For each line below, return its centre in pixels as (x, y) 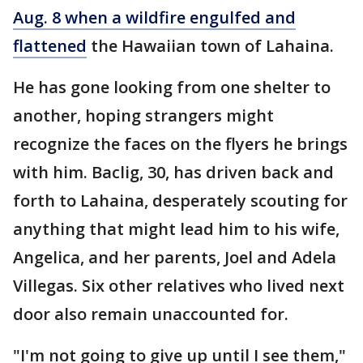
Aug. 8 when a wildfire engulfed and (154, 18)
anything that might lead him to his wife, (176, 229)
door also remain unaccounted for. (151, 314)
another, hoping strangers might (143, 116)
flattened (50, 46)
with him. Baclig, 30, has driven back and (173, 173)
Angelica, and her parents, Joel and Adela (175, 258)
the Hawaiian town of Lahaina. (210, 46)
